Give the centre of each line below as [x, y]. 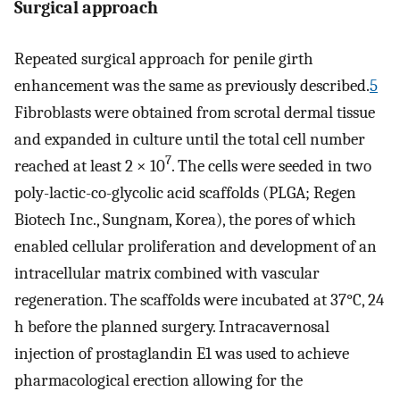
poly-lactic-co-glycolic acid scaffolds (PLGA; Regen [185, 192]
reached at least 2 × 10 [90, 166]
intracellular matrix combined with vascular [167, 273]
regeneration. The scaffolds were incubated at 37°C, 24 [199, 300]
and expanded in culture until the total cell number [190, 139]
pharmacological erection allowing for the [158, 380]
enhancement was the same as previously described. [192, 85]
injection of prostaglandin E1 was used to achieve [182, 353]
